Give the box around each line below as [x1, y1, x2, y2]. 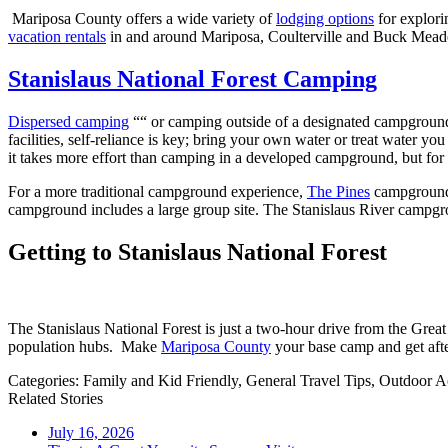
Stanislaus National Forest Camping [8, 66, 377, 93]
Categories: [8, 372, 83, 390]
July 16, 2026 [48, 424, 134, 442]
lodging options [276, 10, 374, 28]
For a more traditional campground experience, [8, 183, 307, 201]
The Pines [307, 183, 370, 201]
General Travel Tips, [246, 372, 375, 390]
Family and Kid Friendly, [83, 372, 242, 390]
